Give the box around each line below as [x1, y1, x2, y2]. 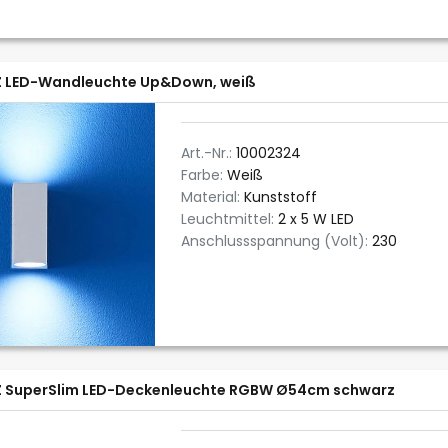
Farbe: [181, 165, 227, 185]
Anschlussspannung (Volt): [181, 231, 372, 251]
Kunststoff [244, 187, 317, 207]
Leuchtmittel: [181, 209, 278, 229]
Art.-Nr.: [181, 143, 236, 163]
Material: [181, 187, 244, 207]
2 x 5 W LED [278, 209, 354, 229]
